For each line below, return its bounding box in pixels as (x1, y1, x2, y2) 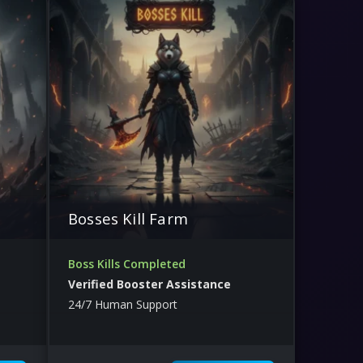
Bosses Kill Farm (68, 207, 188, 228)
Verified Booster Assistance (68, 275, 231, 292)
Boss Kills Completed (68, 255, 186, 271)
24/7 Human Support (68, 296, 177, 312)
